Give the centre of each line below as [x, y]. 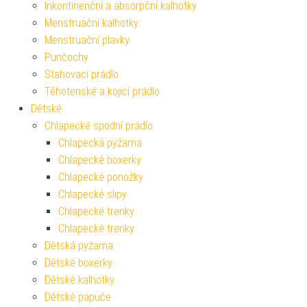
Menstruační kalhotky [91, 23]
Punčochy [66, 58]
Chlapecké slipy [93, 195]
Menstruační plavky [87, 40]
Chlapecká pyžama [100, 143]
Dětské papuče [78, 297]
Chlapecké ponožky [101, 177]
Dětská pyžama [79, 246]
